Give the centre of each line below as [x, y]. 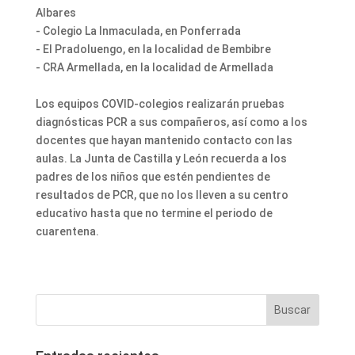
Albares [55, 13]
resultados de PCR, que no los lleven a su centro [162, 195]
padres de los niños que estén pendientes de [153, 177]
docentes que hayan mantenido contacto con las [164, 141]
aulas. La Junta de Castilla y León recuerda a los [161, 159]
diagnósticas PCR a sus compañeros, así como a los [171, 122]
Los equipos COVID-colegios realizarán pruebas [160, 104]
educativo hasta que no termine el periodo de [154, 214]
